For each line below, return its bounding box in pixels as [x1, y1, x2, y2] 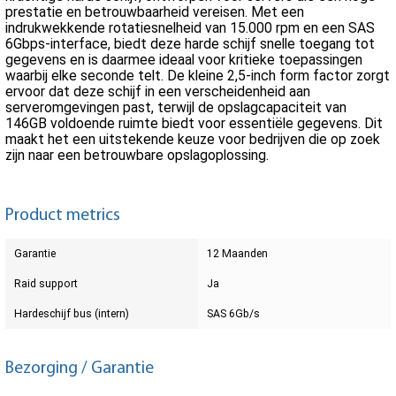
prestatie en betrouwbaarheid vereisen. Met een [5, 4, 304, 21]
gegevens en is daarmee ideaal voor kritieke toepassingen [5, 51, 362, 69]
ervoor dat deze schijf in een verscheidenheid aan [5, 83, 310, 101]
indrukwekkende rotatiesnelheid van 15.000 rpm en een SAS [5, 19, 375, 37]
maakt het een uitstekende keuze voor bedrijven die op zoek [5, 131, 380, 148]
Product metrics [5, 207, 120, 225]
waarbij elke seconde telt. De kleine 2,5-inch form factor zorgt [5, 67, 390, 85]
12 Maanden [207, 247, 268, 260]
